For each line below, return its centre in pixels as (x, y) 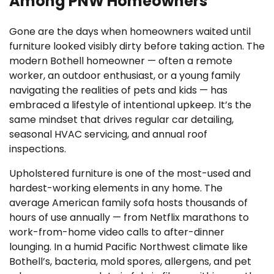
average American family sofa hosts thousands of (128, 202)
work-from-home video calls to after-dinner (117, 232)
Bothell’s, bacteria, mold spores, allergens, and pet (130, 261)
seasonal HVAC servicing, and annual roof (108, 134)
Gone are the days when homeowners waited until (130, 31)
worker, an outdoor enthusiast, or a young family (125, 75)
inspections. (38, 149)
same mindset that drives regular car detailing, (121, 119)
